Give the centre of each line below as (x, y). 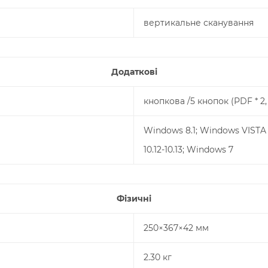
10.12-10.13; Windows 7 (188, 150)
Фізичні (134, 199)
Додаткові (134, 72)
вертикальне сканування (199, 23)
